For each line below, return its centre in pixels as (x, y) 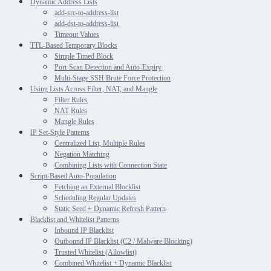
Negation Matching (82, 154)
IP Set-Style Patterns (60, 132)
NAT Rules (71, 110)
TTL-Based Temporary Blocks (74, 45)
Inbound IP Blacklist (84, 230)
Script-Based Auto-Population (73, 176)
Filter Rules (71, 100)
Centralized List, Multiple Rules (100, 143)
